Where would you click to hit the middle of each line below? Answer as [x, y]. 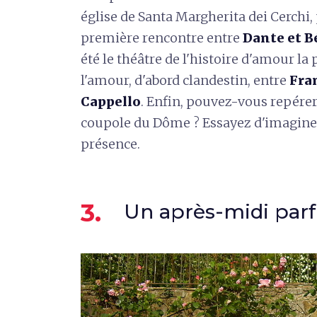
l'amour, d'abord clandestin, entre [185, 80]
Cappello [111, 101]
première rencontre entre [162, 38]
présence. [110, 144]
